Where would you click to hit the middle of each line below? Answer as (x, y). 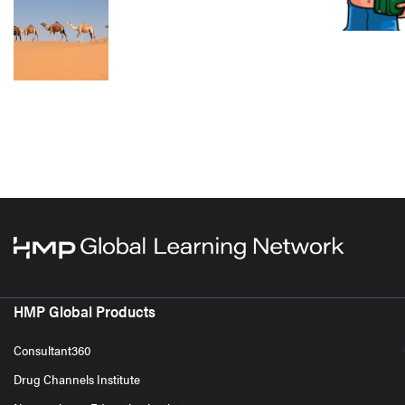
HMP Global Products (85, 311)
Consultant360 (52, 350)
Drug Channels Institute (77, 379)
